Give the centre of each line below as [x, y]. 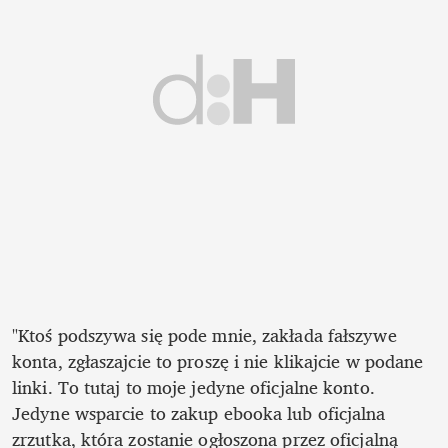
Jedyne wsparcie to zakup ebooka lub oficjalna [199, 413]
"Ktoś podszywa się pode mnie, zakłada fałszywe [204, 335]
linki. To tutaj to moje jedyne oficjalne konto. [193, 387]
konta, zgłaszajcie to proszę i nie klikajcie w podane [218, 361]
